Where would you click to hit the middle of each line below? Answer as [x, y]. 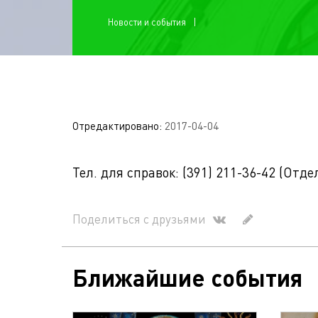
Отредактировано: [119, 126]
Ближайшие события [187, 278]
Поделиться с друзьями [139, 219]
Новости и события [147, 22]
